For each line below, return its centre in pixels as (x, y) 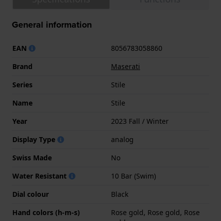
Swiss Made (32, 158)
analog (122, 140)
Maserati (126, 67)
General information (52, 25)
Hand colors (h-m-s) (46, 213)
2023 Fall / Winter (140, 121)
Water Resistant (40, 176)
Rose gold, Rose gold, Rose (155, 213)
